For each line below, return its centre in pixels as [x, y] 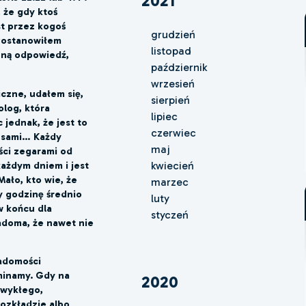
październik [179, 67]
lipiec [164, 116]
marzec [169, 182]
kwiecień [172, 165]
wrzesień [172, 83]
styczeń [169, 214]
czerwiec [173, 133]
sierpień [170, 100]
